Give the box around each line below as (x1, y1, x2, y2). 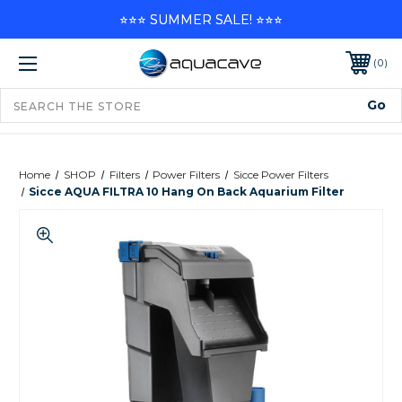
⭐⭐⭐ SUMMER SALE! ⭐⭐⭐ (119, 11, 283, 28)
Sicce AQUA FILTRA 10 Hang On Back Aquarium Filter (29, 184, 345, 198)
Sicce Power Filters (233, 167, 329, 181)
